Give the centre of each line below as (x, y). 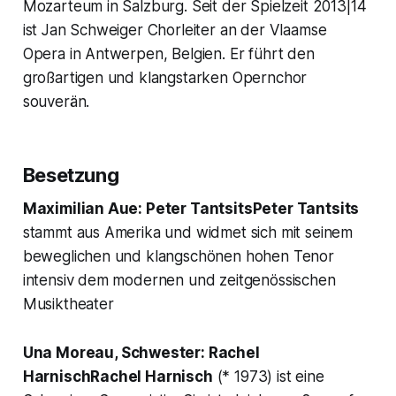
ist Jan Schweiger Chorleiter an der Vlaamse (175, 30)
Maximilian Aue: (83, 209)
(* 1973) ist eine (268, 377)
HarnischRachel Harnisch (118, 377)
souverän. (56, 102)
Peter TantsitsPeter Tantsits (251, 209)
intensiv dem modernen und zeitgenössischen (179, 281)
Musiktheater (68, 305)
